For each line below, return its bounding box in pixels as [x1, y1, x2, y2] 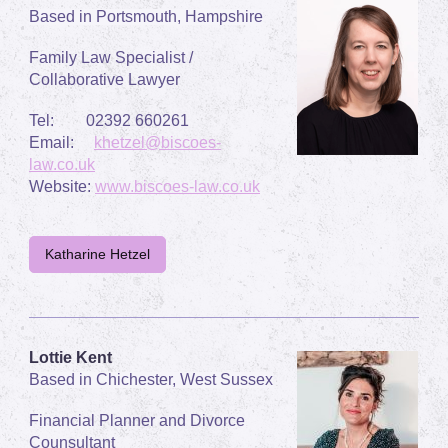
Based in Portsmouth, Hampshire [29, 7, 263, 25]
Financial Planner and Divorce [29, 411, 245, 429]
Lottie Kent [29, 348, 112, 366]
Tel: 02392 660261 [29, 111, 189, 129]
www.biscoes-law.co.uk [95, 177, 260, 195]
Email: [29, 133, 94, 151]
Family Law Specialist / [29, 48, 193, 66]
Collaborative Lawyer [29, 70, 180, 88]
